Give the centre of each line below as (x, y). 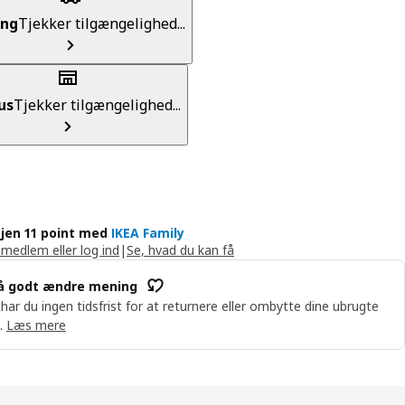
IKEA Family (148, 233)
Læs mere (36, 325)
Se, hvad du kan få (180, 250)
